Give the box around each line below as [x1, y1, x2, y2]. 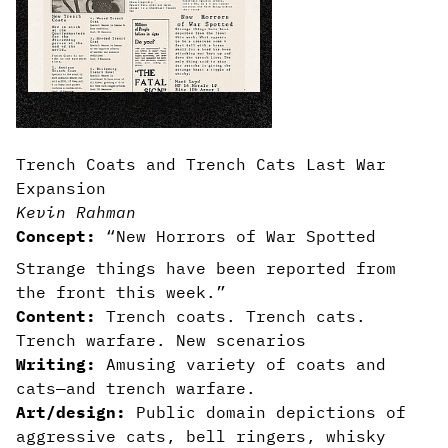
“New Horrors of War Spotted [96, 226, 376, 246]
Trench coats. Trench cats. [96, 306, 366, 326]
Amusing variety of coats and [96, 354, 386, 374]
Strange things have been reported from [16, 258, 396, 278]
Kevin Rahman [16, 202, 136, 222]
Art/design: [16, 402, 126, 422]
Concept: [16, 226, 96, 246]
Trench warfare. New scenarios [16, 330, 306, 350]
